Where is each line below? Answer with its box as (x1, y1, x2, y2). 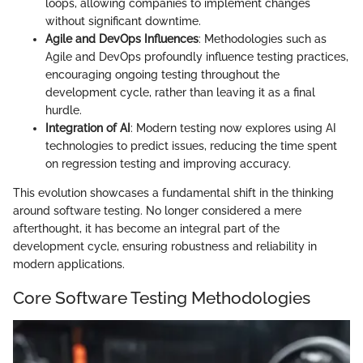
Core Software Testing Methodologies (13, 288, 310, 309)
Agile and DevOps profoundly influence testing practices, (45, 50, 348, 64)
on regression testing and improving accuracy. (45, 157, 291, 171)
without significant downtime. (45, 15, 201, 28)
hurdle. (45, 104, 82, 117)
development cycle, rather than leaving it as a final (45, 86, 315, 100)
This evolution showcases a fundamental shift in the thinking (13, 186, 334, 200)
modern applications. (13, 258, 125, 271)
